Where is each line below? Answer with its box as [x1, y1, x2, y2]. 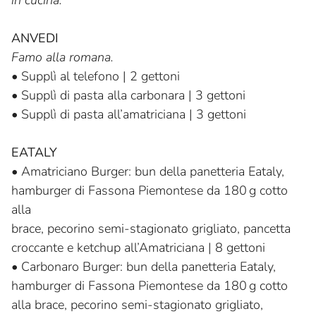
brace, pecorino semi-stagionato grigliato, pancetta [11, 220, 291, 238]
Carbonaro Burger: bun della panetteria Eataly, [21, 258, 276, 276]
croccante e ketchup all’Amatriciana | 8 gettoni [11, 239, 265, 257]
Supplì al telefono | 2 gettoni [21, 68, 180, 85]
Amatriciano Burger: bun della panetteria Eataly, [21, 163, 284, 181]
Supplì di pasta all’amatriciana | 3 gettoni [21, 106, 246, 123]
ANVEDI [11, 30, 59, 47]
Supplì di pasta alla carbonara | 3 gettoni [21, 87, 245, 104]
